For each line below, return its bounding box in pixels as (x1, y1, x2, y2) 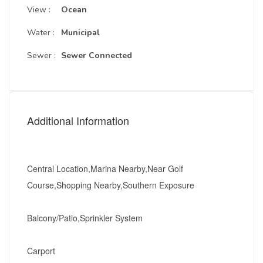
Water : (27, 27, 55, 38)
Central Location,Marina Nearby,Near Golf (27, 163, 183, 174)
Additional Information (27, 113, 129, 128)
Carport (27, 245, 55, 257)
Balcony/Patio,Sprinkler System (27, 212, 143, 224)
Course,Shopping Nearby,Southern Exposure (27, 179, 194, 191)
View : (27, 4, 50, 15)
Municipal (61, 27, 100, 38)
